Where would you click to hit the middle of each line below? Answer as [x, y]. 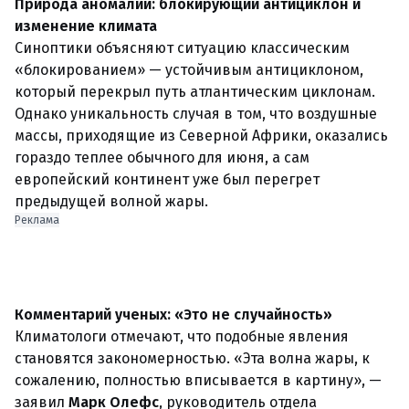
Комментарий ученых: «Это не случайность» [173, 315]
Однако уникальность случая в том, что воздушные [196, 114]
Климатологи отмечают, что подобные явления [182, 336]
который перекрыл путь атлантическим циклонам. [195, 92]
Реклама [37, 220]
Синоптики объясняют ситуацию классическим [182, 48]
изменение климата [86, 26]
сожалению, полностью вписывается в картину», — [198, 380]
